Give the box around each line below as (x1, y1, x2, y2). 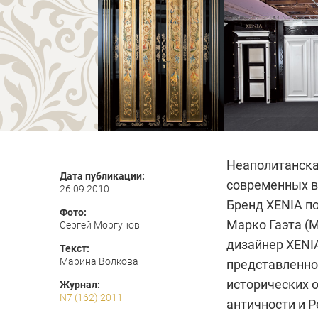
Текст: (60, 243, 89, 254)
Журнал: (60, 279, 100, 290)
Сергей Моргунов (60, 219, 140, 231)
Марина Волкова (60, 256, 138, 267)
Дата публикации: (60, 170, 145, 182)
